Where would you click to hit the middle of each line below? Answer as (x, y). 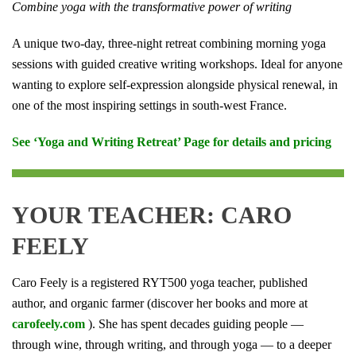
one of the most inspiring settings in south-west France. (149, 106)
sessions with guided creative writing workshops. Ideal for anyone (177, 64)
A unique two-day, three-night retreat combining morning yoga (169, 44)
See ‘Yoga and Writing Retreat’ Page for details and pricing (173, 142)
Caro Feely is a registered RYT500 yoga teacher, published (160, 283)
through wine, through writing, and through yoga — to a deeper (172, 345)
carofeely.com (48, 324)
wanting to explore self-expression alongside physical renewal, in (175, 85)
